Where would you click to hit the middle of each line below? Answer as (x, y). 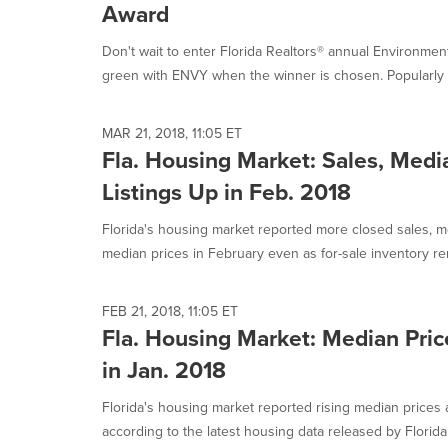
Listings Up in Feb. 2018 (226, 192)
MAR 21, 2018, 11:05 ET (172, 133)
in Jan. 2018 (164, 370)
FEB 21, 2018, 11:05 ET (170, 311)
